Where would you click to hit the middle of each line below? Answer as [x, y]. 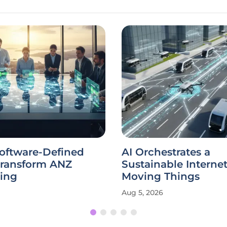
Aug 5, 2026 [142, 193]
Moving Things [161, 176]
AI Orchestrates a [166, 152]
